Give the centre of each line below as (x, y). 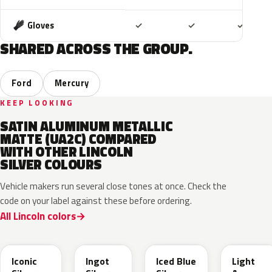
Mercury (72, 83)
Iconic (24, 261)
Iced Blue (176, 261)
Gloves (41, 25)
